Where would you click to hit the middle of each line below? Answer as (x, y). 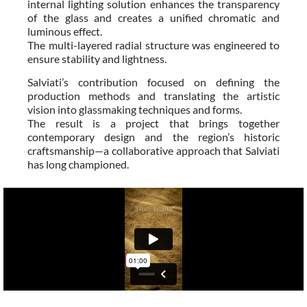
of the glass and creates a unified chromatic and (153, 17)
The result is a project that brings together (153, 123)
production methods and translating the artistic (153, 95)
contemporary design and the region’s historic (153, 136)
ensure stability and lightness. (97, 58)
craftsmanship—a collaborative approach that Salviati (153, 150)
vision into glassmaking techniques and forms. (135, 109)
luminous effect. (65, 31)
